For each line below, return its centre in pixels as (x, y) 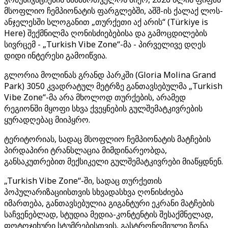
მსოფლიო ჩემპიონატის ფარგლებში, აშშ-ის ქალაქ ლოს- (113, 11)
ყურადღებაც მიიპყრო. (47, 120)
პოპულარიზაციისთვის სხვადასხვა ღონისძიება (94, 192)
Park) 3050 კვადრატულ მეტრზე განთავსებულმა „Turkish (113, 86)
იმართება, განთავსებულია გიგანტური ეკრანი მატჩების (109, 203)
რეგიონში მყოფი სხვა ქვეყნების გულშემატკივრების (103, 108)
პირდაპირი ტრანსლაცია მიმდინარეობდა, (85, 150)
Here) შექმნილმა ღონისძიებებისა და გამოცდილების (106, 33)
